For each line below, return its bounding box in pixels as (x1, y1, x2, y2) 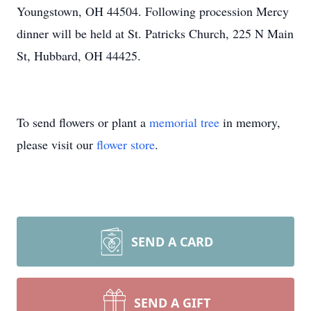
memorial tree (149, 114, 219, 131)
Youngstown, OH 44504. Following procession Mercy (17, 3, 289, 19)
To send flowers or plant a (17, 114, 149, 131)
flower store (96, 136, 155, 153)
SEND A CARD (131, 233, 213, 250)
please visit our (17, 136, 96, 153)
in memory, (219, 114, 280, 131)
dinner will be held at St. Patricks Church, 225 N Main (17, 25, 294, 42)
